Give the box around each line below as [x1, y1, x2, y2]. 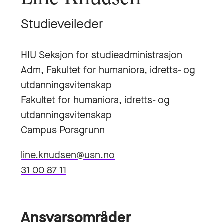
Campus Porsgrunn [21, 123, 105, 137]
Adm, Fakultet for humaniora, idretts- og [21, 63, 195, 77]
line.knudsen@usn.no [21, 148, 115, 162]
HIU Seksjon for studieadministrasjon [21, 48, 182, 62]
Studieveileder [21, 15, 103, 33]
